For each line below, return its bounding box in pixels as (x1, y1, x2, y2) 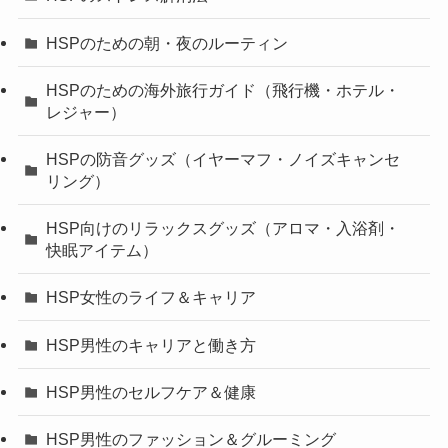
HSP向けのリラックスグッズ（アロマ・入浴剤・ (46, 219, 401, 238)
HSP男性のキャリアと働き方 (46, 335, 257, 354)
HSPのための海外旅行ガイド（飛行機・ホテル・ (46, 80, 401, 99)
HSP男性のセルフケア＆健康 (46, 382, 257, 401)
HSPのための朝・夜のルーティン (46, 33, 289, 52)
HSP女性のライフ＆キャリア (46, 288, 257, 307)
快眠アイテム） (46, 241, 159, 260)
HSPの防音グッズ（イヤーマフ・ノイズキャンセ (46, 149, 401, 168)
